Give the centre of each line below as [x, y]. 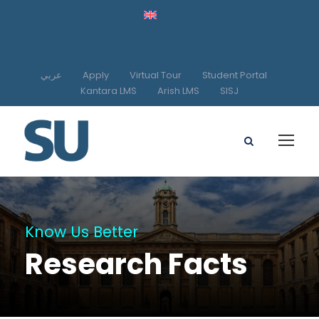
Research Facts [136, 265]
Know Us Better [82, 232]
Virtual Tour [156, 75]
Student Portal [235, 75]
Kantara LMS [109, 90]
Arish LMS [178, 90]
